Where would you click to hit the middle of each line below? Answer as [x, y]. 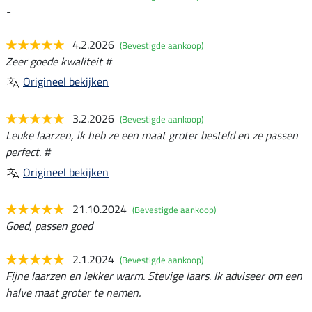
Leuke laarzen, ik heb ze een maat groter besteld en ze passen [152, 135]
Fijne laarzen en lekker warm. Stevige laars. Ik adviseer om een [154, 276]
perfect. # [28, 152]
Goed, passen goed [49, 226]
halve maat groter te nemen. [73, 293]
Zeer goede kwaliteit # [58, 62]
